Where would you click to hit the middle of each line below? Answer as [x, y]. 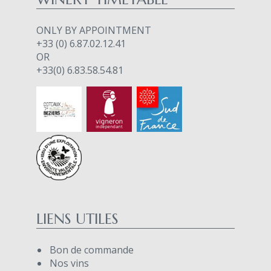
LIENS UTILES [77, 219]
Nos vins [69, 263]
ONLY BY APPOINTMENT [94, 30]
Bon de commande [92, 250]
